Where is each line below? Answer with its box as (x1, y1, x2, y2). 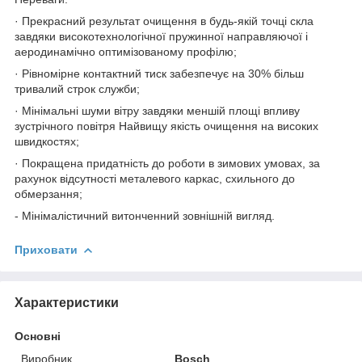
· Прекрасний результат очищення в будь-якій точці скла (15, 14, 314, 27)
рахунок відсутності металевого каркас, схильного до (15, 171, 295, 185)
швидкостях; (15, 134, 79, 148)
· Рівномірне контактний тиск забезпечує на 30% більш (15, 66, 304, 80)
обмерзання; (15, 187, 82, 200)
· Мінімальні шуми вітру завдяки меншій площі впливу (15, 103, 300, 117)
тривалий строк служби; (15, 82, 140, 95)
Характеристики (15, 295, 119, 309)
